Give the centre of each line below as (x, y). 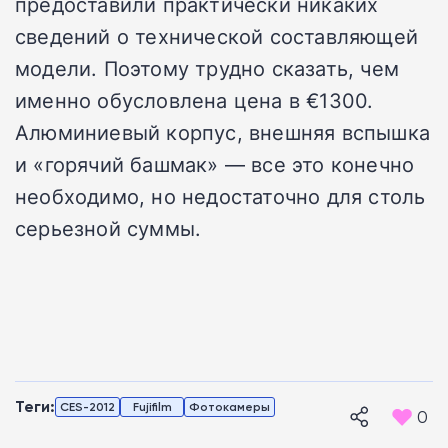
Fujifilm (152, 407)
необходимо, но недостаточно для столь (220, 196)
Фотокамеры (229, 407)
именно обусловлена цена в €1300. (194, 100)
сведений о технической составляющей (217, 36)
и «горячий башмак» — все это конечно (215, 164)
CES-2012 (87, 407)
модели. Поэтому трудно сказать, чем (207, 68)
